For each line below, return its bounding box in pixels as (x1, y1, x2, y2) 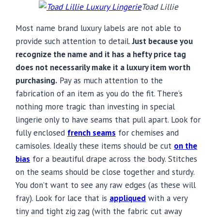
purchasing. (15, 75, 57, 86)
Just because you (132, 36, 193, 47)
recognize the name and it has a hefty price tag (15, 49, 186, 60)
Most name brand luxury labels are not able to (15, 23, 181, 34)
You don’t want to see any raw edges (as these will (15, 180, 196, 191)
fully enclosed (15, 127, 67, 139)
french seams (67, 127, 116, 139)
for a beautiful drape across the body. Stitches (30, 154, 197, 165)
